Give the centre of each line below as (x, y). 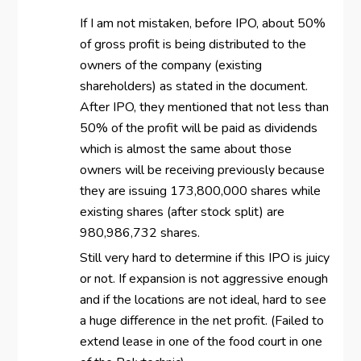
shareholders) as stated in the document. (193, 87)
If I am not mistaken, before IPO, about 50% (202, 24)
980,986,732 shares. (139, 233)
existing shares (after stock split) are (182, 212)
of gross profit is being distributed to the (193, 45)
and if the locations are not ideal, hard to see (203, 300)
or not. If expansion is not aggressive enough (203, 279)
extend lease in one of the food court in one (201, 342)
